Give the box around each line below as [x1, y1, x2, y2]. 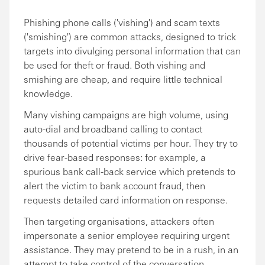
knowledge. [24, 87, 73, 99]
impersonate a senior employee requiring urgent [24, 229, 230, 241]
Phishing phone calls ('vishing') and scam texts [24, 16, 220, 28]
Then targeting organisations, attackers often [24, 215, 214, 227]
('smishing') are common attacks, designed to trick [24, 30, 236, 43]
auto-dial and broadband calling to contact [24, 122, 202, 135]
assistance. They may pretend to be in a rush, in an [24, 243, 238, 256]
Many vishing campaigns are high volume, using [24, 108, 228, 121]
